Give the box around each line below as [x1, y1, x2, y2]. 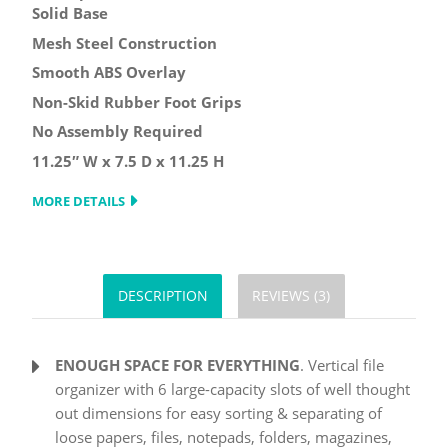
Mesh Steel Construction [32, 32, 217, 53]
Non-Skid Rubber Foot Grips [32, 91, 241, 112]
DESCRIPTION [117, 286, 208, 306]
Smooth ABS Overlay [32, 62, 186, 83]
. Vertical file [299, 355, 384, 376]
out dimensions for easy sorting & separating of [54, 403, 382, 424]
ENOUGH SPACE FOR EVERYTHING [54, 355, 300, 376]
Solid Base [32, 3, 108, 24]
